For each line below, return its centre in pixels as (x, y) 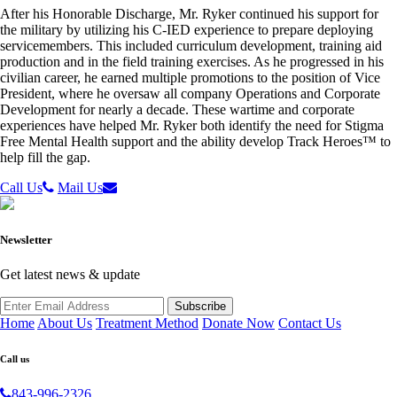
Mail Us (80, 188)
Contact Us (310, 323)
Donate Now (238, 323)
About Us (65, 323)
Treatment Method (147, 323)
